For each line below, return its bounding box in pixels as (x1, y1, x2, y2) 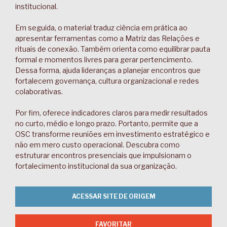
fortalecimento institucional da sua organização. (15, 162, 177, 170)
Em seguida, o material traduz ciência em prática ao (15, 23, 187, 32)
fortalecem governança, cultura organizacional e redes (15, 77, 199, 85)
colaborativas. (15, 87, 63, 96)
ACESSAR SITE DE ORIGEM (71, 193, 156, 200)
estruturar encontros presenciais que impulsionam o (15, 151, 192, 160)
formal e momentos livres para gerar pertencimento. (15, 55, 193, 64)
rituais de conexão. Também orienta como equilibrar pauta (15, 45, 210, 53)
